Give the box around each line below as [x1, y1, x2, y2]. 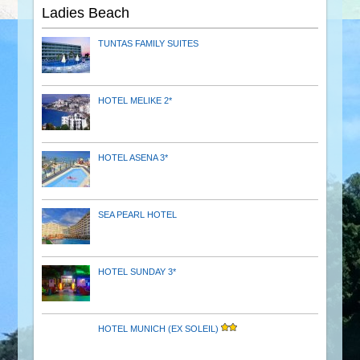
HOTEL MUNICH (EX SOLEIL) [98, 323, 222, 333]
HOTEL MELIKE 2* [98, 95, 173, 105]
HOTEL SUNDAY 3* [98, 266, 177, 276]
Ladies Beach [42, 4, 130, 21]
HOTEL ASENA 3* [98, 152, 169, 162]
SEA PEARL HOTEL [98, 209, 178, 219]
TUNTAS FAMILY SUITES [98, 38, 199, 48]
